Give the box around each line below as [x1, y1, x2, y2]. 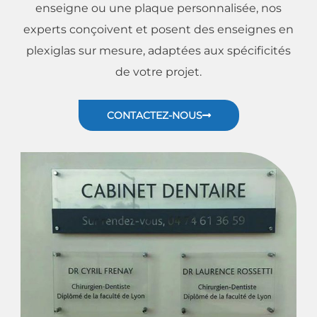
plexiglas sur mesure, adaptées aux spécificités [26, 44, 291, 57]
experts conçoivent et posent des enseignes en [23, 23, 294, 36]
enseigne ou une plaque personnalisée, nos [35, 1, 282, 15]
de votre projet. [115, 65, 202, 79]
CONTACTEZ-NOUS [106, 108, 202, 122]
